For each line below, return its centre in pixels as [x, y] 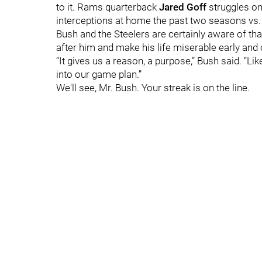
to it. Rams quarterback [108, 7]
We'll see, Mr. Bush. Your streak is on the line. [153, 88]
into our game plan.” [99, 74]
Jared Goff [183, 7]
